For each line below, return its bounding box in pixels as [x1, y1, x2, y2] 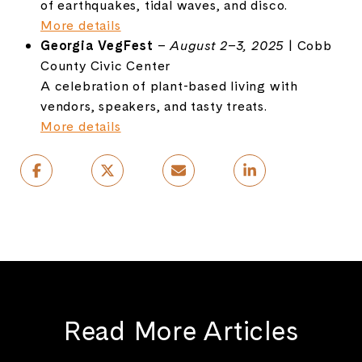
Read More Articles [63, 311, 299, 349]
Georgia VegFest [40, 36, 154, 54]
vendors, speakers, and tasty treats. [40, 96, 267, 115]
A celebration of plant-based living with [40, 76, 298, 95]
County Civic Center [40, 56, 171, 74]
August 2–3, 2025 [170, 36, 285, 54]
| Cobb [284, 36, 332, 54]
